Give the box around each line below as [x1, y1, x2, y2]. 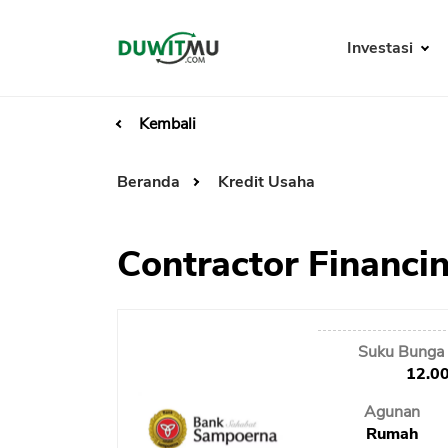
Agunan [364, 401, 421, 424]
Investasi [346, 37, 417, 60]
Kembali [139, 113, 196, 136]
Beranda [117, 171, 184, 194]
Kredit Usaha [218, 171, 315, 194]
